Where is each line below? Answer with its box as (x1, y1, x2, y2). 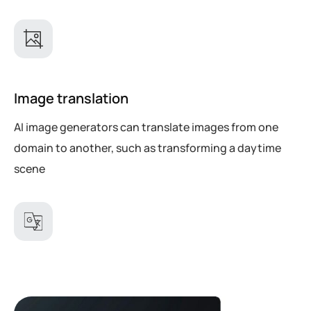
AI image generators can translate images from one (14, 119, 278, 135)
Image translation (14, 88, 128, 108)
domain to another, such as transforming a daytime (14, 140, 281, 155)
